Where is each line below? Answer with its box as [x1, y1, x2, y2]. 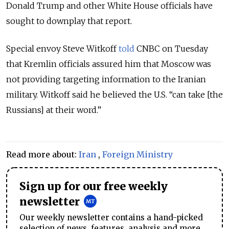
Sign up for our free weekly [19, 179, 168, 193]
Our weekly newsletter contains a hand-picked [19, 212, 203, 222]
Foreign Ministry [102, 149, 173, 159]
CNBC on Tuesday [134, 43, 208, 54]
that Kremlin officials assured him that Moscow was [6, 58, 211, 69]
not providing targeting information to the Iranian [6, 74, 206, 84]
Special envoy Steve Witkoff [6, 43, 119, 54]
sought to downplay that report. [6, 15, 132, 26]
